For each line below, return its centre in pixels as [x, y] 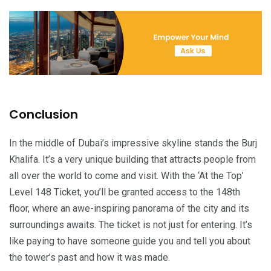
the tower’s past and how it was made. [90, 257]
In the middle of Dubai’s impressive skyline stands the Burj [133, 143]
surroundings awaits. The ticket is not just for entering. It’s [131, 224]
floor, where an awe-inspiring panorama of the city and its [129, 208]
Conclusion [44, 114]
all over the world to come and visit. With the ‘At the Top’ [126, 175]
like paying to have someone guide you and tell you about [130, 241]
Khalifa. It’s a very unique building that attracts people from [132, 159]
